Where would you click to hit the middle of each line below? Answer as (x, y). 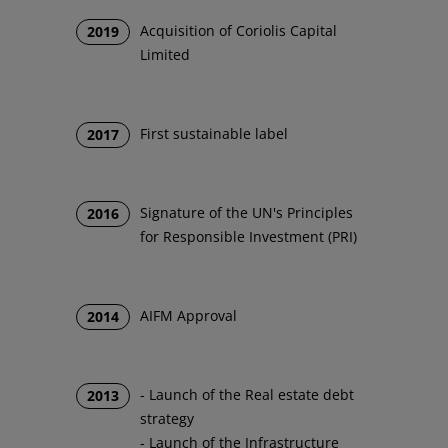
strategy (167, 419)
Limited (165, 55)
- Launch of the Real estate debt (247, 395)
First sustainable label (214, 134)
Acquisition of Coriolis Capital (239, 31)
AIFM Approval (189, 316)
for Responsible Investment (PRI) (249, 237)
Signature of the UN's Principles (247, 213)
